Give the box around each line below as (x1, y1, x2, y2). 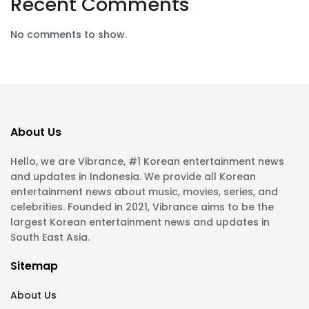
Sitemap (10, 257, 58, 274)
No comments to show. (10, 27, 127, 41)
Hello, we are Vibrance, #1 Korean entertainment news (10, 154, 284, 168)
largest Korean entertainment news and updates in (10, 215, 270, 229)
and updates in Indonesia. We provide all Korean (10, 169, 256, 183)
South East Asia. (10, 230, 90, 244)
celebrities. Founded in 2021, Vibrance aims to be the (10, 199, 274, 214)
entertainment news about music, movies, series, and (10, 184, 278, 199)
